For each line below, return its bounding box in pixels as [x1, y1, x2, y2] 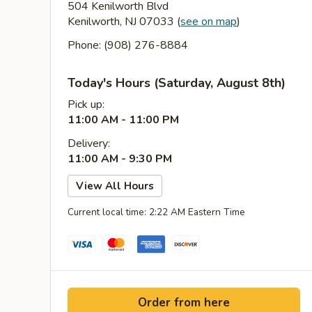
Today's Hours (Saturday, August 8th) [68, 75, 286, 91]
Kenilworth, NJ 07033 [68, 14, 177, 29]
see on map [180, 14, 237, 29]
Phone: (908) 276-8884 [68, 38, 188, 53]
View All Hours [76, 178, 154, 193]
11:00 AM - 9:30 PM [68, 151, 172, 166]
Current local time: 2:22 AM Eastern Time [68, 205, 245, 219]
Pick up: [68, 97, 104, 112]
